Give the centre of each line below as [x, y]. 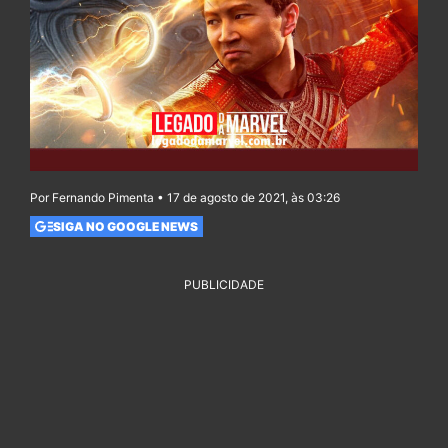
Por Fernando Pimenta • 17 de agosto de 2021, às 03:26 [185, 198]
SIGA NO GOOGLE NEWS [125, 226]
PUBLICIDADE [224, 285]
